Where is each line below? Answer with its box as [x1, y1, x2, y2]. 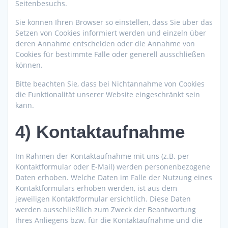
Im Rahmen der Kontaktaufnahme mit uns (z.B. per [15, 151, 189, 161]
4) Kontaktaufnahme [15, 122, 185, 142]
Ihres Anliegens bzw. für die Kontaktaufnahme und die [15, 215, 203, 225]
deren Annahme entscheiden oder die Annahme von [15, 39, 195, 49]
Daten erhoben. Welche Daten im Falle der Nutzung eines [15, 173, 212, 183]
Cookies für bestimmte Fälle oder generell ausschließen [15, 49, 205, 60]
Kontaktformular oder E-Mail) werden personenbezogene [15, 162, 210, 172]
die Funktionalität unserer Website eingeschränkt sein [15, 90, 200, 100]
